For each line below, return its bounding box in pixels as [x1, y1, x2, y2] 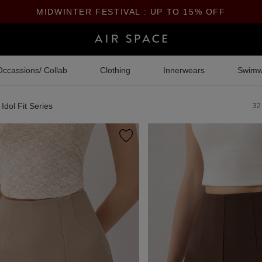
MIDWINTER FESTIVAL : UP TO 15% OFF [36, 7, 226, 16]
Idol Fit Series [2, 101, 53, 111]
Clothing [99, 65, 130, 75]
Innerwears [163, 65, 205, 75]
